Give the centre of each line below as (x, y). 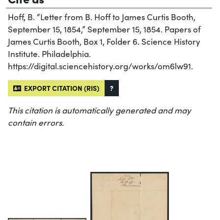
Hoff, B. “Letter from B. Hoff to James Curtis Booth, (102, 17)
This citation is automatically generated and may (99, 110)
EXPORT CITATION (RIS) (60, 88)
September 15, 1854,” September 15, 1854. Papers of (104, 29)
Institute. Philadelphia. (49, 54)
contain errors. (36, 122)
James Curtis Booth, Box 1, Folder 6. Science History (104, 41)
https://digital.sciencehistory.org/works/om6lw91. (100, 66)
